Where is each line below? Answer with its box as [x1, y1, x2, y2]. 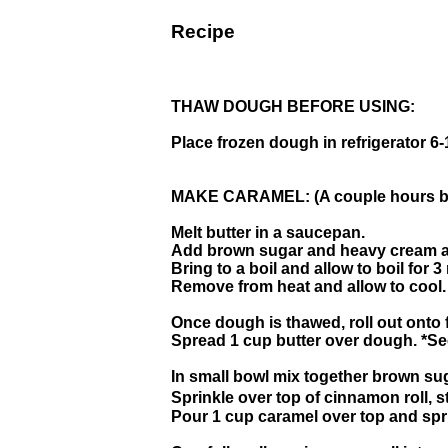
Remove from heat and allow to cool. [171, 278, 446, 296]
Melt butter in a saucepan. [171, 224, 365, 242]
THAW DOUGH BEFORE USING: [171, 98, 415, 116]
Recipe [171, 21, 235, 43]
